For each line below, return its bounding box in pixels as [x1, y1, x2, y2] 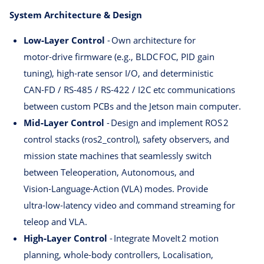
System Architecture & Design [9, 9, 142, 21]
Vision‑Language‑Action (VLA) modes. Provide [24, 183, 208, 195]
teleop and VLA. [24, 216, 87, 228]
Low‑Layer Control [24, 34, 105, 47]
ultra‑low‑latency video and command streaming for [24, 199, 235, 212]
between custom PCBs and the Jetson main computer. [24, 100, 241, 113]
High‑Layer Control [24, 232, 107, 245]
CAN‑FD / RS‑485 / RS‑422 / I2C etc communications [24, 84, 235, 96]
